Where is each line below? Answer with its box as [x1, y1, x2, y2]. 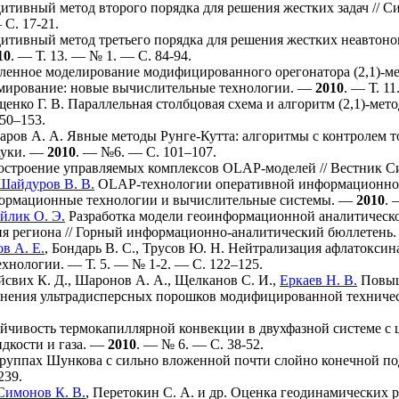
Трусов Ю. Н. [142, 240, 224, 256]
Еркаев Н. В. [280, 273, 357, 288]
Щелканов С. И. [175, 273, 273, 288]
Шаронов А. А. [75, 273, 167, 288]
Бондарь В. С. [52, 240, 135, 256]
